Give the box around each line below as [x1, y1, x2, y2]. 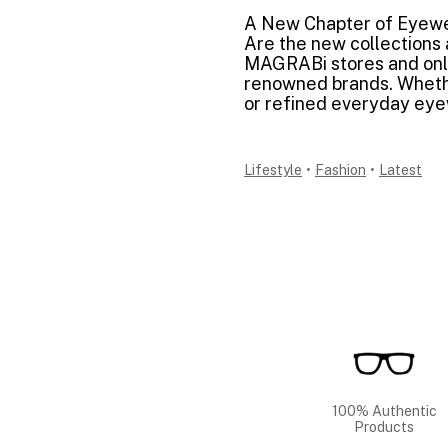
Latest [379, 162, 422, 178]
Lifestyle [244, 162, 302, 178]
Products [354, 419, 414, 435]
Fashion [315, 162, 366, 178]
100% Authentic [331, 403, 437, 419]
